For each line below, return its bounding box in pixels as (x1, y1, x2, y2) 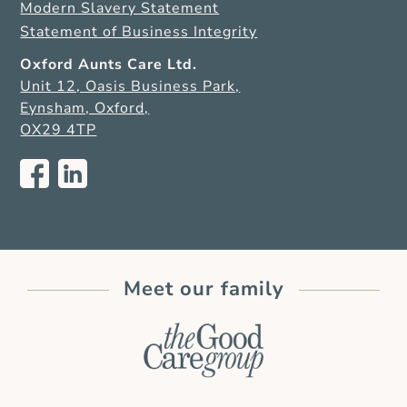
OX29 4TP (20, 120, 97, 141)
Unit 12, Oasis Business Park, (20, 76, 241, 97)
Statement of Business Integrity (20, 22, 258, 43)
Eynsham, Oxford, (20, 98, 150, 119)
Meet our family (123, 275, 284, 303)
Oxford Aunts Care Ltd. (20, 55, 198, 75)
